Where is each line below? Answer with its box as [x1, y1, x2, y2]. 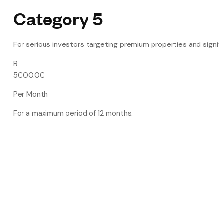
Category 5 [13, 6, 103, 29]
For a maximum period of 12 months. [13, 109, 133, 118]
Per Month [13, 89, 48, 99]
